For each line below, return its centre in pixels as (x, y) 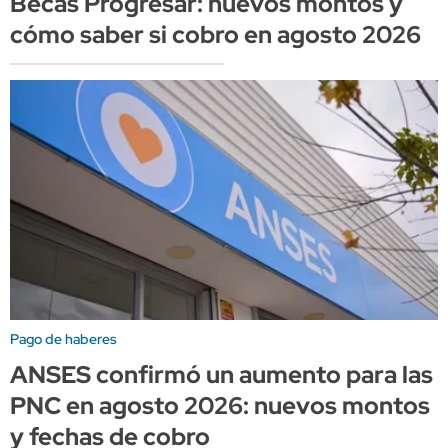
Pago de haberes (63, 338)
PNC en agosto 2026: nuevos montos (220, 405)
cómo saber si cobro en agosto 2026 (215, 35)
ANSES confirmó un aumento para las (221, 374)
